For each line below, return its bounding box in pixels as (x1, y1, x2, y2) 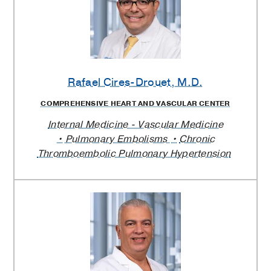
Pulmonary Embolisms (65, 132, 171, 146)
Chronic (179, 132, 215, 146)
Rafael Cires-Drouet (68, 75, 171, 90)
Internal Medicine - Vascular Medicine (48, 118, 223, 132)
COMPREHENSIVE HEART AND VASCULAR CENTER (41, 99, 230, 109)
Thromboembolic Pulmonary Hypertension (37, 147, 231, 161)
